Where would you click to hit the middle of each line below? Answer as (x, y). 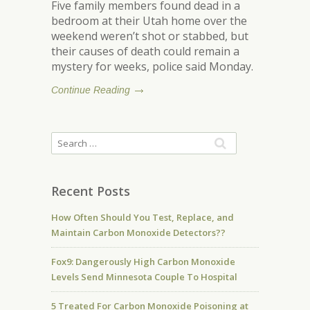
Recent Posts (91, 191)
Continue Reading (91, 90)
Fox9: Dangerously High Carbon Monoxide (143, 262)
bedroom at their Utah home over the (149, 21)
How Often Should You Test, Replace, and (143, 217)
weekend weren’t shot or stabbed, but (150, 36)
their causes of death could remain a (145, 51)
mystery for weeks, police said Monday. (152, 66)
